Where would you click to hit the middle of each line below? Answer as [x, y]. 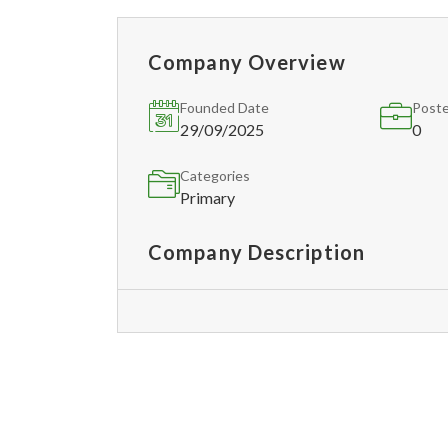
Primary [207, 197]
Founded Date [224, 107]
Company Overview [247, 62]
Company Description [256, 252]
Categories [215, 175]
